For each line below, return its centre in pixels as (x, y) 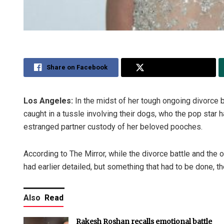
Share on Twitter (175, 67)
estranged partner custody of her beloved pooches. (113, 127)
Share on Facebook (77, 67)
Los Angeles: (48, 101)
